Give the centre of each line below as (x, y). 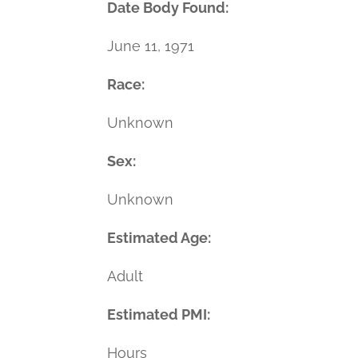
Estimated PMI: (161, 314)
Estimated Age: (161, 237)
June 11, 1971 (151, 46)
